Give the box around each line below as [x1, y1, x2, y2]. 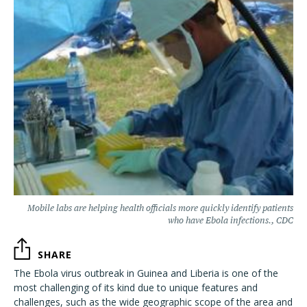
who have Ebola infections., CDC [168, 214, 293, 225]
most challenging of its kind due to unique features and [14, 280, 258, 294]
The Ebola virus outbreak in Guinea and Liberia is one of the [14, 266, 278, 280]
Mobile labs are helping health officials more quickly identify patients [27, 202, 293, 213]
